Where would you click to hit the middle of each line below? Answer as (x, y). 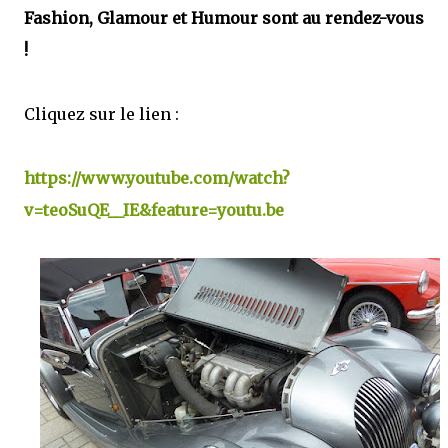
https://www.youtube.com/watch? (157, 178)
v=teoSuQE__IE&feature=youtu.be (154, 210)
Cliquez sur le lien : (101, 114)
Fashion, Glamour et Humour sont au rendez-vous (224, 18)
